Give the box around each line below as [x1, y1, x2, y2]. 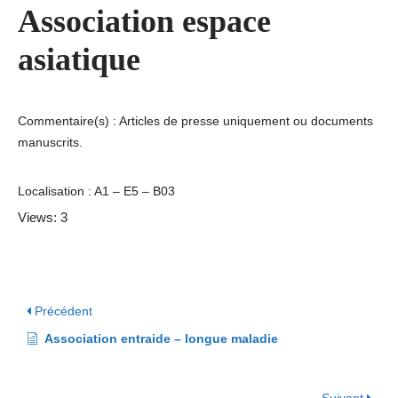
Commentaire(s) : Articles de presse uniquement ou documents [18, 114, 373, 128]
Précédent [31, 304, 92, 318]
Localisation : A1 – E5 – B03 [18, 184, 175, 198]
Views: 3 [18, 210, 68, 225]
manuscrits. [18, 135, 83, 149]
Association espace [18, 4, 271, 39]
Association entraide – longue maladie [44, 331, 278, 346]
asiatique [18, 42, 140, 77]
